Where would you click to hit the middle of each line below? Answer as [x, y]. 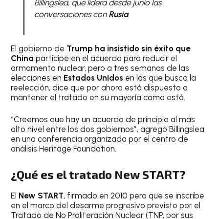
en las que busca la [160, 77]
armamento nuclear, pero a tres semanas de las [100, 68]
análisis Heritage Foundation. [64, 149]
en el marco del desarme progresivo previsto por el [106, 205]
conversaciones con [70, 14]
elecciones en [37, 77]
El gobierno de [39, 48]
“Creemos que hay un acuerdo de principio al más [103, 120]
